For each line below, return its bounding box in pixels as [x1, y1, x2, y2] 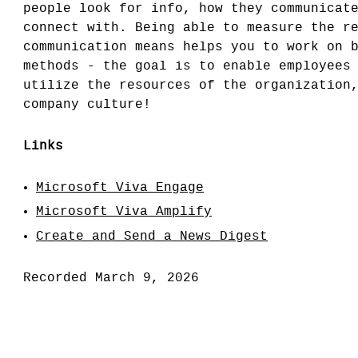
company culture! [23, 97, 151, 112]
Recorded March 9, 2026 [23, 270, 199, 285]
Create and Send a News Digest [36, 229, 268, 244]
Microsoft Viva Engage [36, 181, 204, 195]
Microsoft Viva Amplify [36, 205, 212, 220]
